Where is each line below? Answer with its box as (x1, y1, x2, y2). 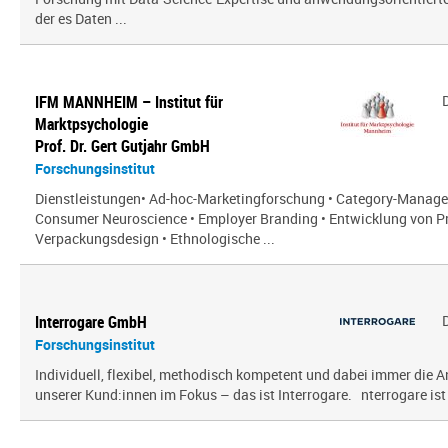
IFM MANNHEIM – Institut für (35, 91, 223, 113)
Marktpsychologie (35, 113, 148, 135)
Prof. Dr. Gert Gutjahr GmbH (35, 135, 210, 157)
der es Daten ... (35, 9, 127, 28)
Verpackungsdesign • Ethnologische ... (35, 229, 275, 248)
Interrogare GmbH (35, 311, 147, 333)
